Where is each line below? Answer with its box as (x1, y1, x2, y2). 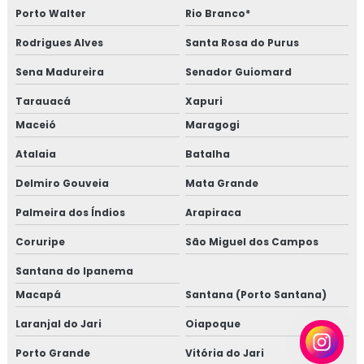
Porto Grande (15, 345, 90, 360)
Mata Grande (184, 175, 258, 190)
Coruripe (15, 234, 65, 249)
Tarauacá (15, 93, 71, 108)
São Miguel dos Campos (184, 234, 318, 249)
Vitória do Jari (184, 345, 264, 360)
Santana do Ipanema (15, 263, 133, 278)
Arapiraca (184, 205, 241, 219)
